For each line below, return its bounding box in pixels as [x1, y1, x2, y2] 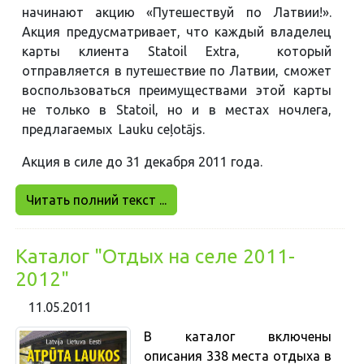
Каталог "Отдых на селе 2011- [15, 245, 296, 268]
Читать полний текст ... [26, 193, 167, 208]
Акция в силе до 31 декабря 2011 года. [22, 154, 263, 170]
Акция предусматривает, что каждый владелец [22, 24, 331, 40]
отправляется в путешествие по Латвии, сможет [22, 63, 331, 79]
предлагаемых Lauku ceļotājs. [22, 122, 206, 137]
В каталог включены [143, 328, 331, 344]
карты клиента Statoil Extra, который [22, 44, 331, 59]
